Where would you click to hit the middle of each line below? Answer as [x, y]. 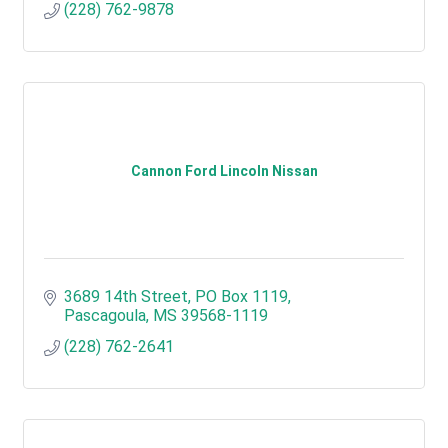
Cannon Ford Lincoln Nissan [224, 171]
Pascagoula [105, 315]
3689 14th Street [126, 296]
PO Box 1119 [241, 296]
